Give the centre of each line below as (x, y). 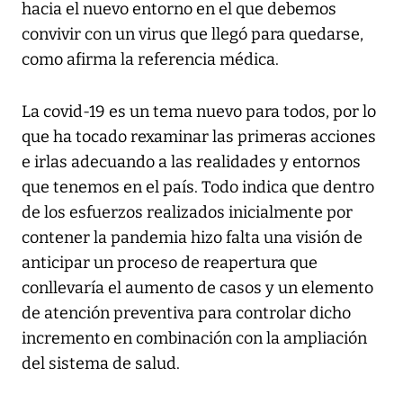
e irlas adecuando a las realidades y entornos (191, 162)
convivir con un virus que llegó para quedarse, (193, 35)
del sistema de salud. (101, 364)
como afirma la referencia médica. (150, 60)
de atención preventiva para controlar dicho (186, 313)
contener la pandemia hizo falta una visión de (192, 238)
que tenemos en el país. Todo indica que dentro (198, 188)
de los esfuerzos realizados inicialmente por (187, 213)
